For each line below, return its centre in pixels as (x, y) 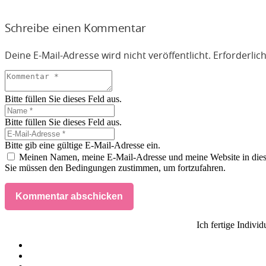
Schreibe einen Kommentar (75, 29)
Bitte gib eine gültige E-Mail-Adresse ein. (83, 145)
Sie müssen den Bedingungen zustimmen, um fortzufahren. (115, 168)
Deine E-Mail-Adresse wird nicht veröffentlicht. (108, 56)
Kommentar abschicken (69, 197)
